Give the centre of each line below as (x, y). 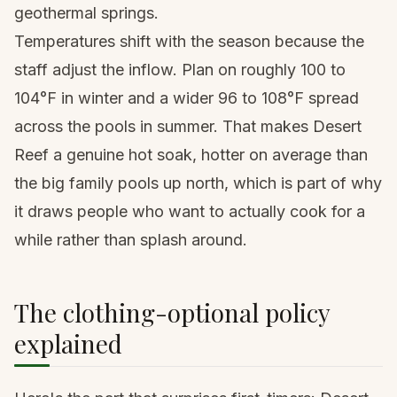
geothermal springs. (86, 13)
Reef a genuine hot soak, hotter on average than (191, 155)
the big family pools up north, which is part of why (198, 183)
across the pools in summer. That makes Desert (188, 126)
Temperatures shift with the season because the (189, 41)
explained (68, 343)
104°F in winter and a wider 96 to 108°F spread (187, 98)
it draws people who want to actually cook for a (190, 211)
